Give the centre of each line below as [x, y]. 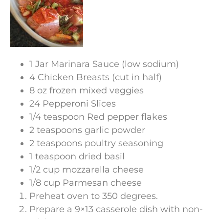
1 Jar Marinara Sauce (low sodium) [104, 64]
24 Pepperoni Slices [73, 104]
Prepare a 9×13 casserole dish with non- [116, 209]
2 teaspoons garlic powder [87, 130]
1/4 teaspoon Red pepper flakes [98, 117]
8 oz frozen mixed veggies [87, 91]
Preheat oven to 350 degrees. [94, 196]
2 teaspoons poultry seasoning [96, 143]
